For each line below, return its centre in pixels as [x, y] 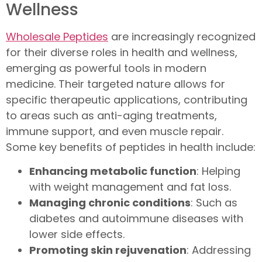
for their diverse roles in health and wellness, [122, 52]
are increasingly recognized [182, 36]
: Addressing [219, 250]
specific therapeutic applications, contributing [127, 99]
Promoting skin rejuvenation [108, 250]
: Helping [218, 171]
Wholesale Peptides [57, 36]
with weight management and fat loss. [130, 187]
